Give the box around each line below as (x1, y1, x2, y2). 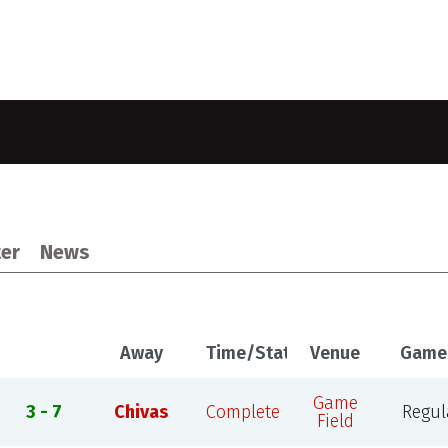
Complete (205, 401, 280, 423)
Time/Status (205, 342, 309, 364)
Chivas (114, 401, 169, 423)
